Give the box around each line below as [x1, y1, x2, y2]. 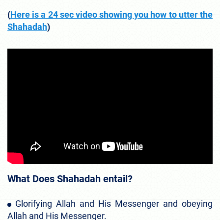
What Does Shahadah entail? [7, 172, 133, 185]
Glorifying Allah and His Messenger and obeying [15, 198, 213, 209]
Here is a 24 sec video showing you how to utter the [10, 9, 213, 20]
